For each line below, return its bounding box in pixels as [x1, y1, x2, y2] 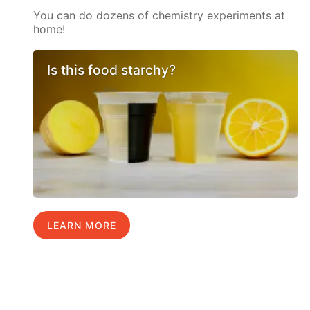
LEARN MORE [47, 219, 117, 232]
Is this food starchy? [47, 61, 176, 78]
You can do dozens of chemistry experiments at [33, 8, 286, 23]
